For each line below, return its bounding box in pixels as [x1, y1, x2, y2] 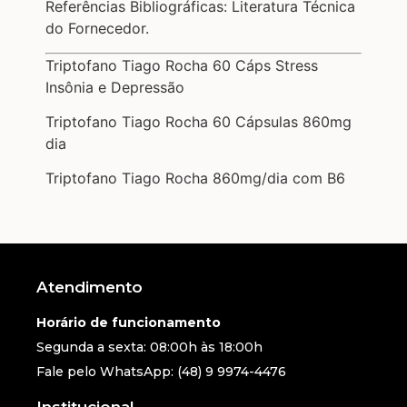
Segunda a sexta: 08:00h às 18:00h [36, 338, 263, 355]
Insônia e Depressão [45, 77, 184, 96]
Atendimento [36, 277, 143, 296]
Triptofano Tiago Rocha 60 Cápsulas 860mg [45, 113, 352, 131]
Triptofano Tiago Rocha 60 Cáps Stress [45, 55, 318, 74]
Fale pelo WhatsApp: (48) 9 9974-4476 [36, 362, 286, 380]
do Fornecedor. [45, 19, 149, 38]
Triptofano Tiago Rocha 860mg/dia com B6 [45, 169, 345, 188]
